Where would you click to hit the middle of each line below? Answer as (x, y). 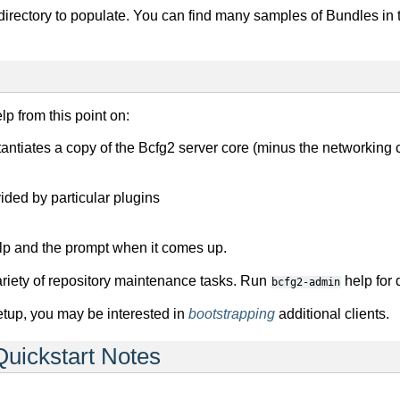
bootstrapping (232, 314)
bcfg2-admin (306, 282)
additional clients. (332, 314)
